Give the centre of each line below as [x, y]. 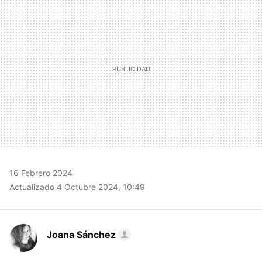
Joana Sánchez [81, 235]
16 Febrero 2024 [41, 173]
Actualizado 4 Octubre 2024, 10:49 [77, 187]
